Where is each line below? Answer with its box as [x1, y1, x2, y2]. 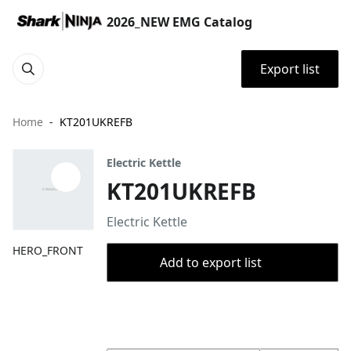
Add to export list [160, 254, 262, 271]
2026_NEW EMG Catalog [107, 13, 252, 31]
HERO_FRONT [13, 243, 83, 258]
